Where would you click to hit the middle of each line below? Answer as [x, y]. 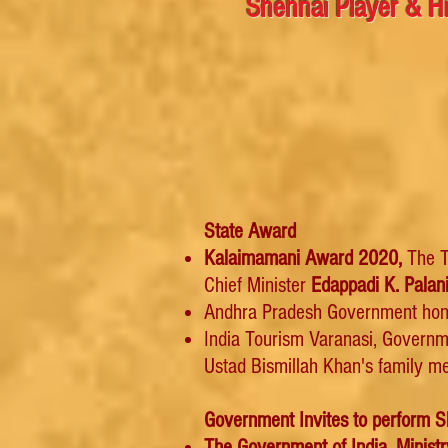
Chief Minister [257, 285]
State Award [250, 231]
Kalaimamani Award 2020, [303, 258]
